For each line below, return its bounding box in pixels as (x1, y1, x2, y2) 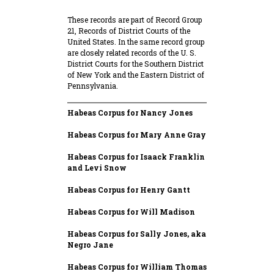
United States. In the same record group (67, 37, 204, 47)
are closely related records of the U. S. (67, 48, 196, 58)
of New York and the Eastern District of (67, 70, 204, 80)
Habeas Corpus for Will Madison (67, 207, 195, 217)
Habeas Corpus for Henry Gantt (67, 185, 190, 195)
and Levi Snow (67, 163, 127, 173)
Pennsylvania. (67, 81, 118, 91)
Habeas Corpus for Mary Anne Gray (67, 130, 206, 140)
